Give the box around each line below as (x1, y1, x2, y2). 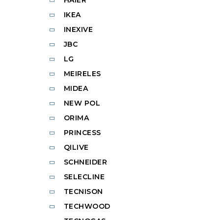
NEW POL (63, 98, 100, 108)
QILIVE (63, 142, 89, 152)
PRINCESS (63, 128, 101, 137)
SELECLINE (63, 172, 105, 181)
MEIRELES (63, 69, 101, 78)
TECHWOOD (63, 201, 110, 211)
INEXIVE (63, 25, 93, 34)
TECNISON (63, 187, 103, 196)
